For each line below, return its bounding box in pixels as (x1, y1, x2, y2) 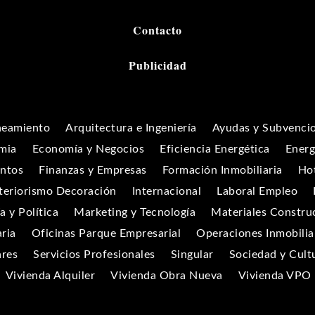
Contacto (133, 22, 182, 39)
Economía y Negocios (32, 143, 144, 155)
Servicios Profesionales (33, 249, 155, 261)
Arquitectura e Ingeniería (65, 122, 197, 134)
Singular (170, 249, 214, 261)
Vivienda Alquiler (5, 270, 95, 282)
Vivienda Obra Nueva (110, 270, 223, 282)
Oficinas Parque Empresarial (31, 228, 181, 240)
